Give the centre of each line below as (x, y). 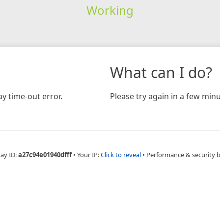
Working (110, 10)
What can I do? (161, 72)
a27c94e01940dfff (45, 154)
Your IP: (89, 154)
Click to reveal (121, 154)
